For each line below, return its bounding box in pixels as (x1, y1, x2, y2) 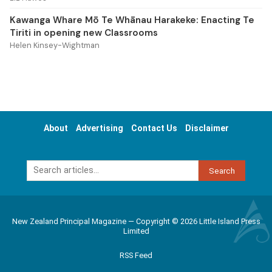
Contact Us (131, 123, 177, 134)
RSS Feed (120, 250, 152, 260)
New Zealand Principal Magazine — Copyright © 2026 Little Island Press (12, 216, 260, 226)
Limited (123, 226, 149, 236)
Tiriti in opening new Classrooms (10, 26, 158, 39)
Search (209, 165, 235, 175)
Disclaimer (185, 123, 229, 134)
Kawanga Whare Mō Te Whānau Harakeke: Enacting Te (10, 13, 254, 26)
